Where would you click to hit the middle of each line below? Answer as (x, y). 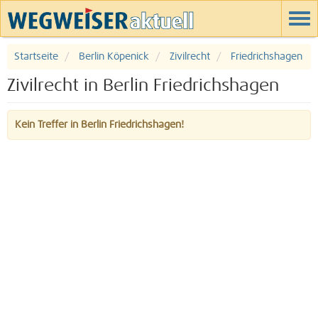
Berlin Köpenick (114, 57)
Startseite (36, 57)
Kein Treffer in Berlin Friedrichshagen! (99, 125)
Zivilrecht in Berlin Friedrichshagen (143, 86)
